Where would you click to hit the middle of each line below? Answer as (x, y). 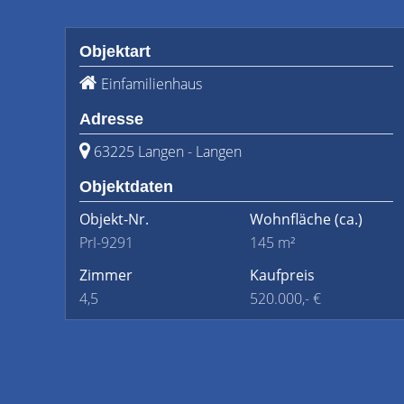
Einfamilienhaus (151, 84)
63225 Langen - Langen (168, 151)
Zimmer (106, 275)
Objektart (115, 51)
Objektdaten (126, 187)
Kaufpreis (282, 275)
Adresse (111, 119)
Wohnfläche (290, 219)
